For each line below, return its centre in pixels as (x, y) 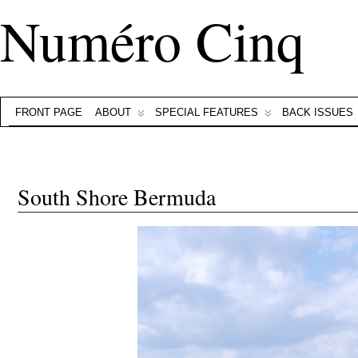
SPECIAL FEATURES (207, 112)
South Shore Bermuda (117, 197)
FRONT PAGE (49, 112)
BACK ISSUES (318, 112)
